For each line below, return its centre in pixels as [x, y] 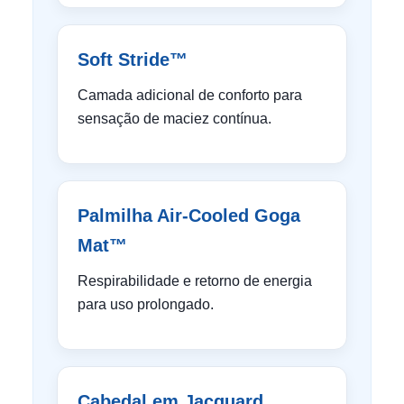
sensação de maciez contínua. [174, 119]
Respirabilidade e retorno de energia [195, 281]
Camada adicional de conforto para [190, 95]
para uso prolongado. [146, 304]
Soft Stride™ [133, 60]
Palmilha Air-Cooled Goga [189, 216]
